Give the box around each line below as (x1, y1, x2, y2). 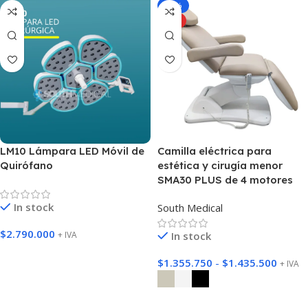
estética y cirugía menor (157, 158, 283, 172)
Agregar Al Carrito (8, 249, 90, 262)
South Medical (157, 200, 223, 214)
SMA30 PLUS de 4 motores (157, 173, 293, 186)
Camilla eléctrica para (157, 144, 272, 157)
